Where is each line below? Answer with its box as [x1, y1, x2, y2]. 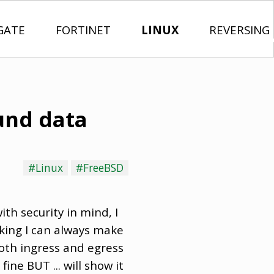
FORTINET [56, 22, 111, 37]
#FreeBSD [76, 160, 124, 176]
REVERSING [209, 22, 270, 37]
